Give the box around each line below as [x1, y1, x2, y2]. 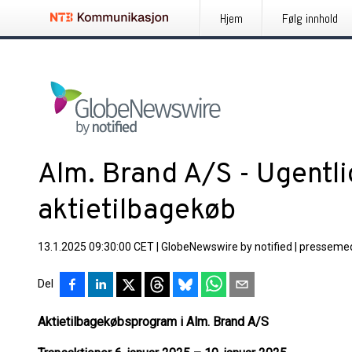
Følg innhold [282, 10, 338, 27]
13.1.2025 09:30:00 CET [38, 240, 154, 253]
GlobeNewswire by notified [161, 240, 292, 253]
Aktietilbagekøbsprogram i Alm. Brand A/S [38, 314, 272, 329]
